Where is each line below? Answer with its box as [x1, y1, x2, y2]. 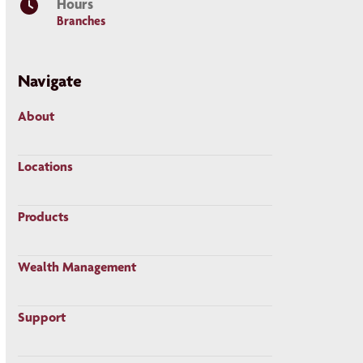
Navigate [18, 69, 83, 91]
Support [18, 308, 66, 325]
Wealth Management [18, 258, 137, 275]
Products [18, 207, 70, 224]
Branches [56, 12, 105, 28]
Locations [18, 157, 74, 174]
